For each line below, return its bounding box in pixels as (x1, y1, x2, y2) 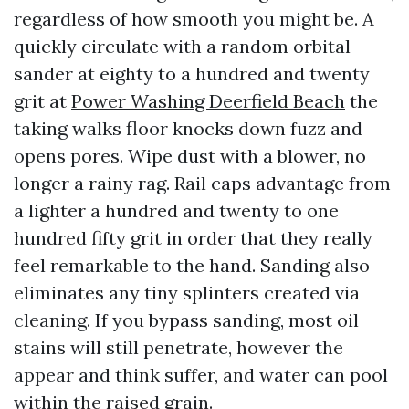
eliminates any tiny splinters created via (14, 281, 360, 304)
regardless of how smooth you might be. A (14, 7, 374, 30)
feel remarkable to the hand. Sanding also (14, 254, 370, 277)
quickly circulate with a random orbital (14, 35, 351, 58)
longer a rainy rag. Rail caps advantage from (14, 172, 391, 194)
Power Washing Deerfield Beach (71, 89, 345, 112)
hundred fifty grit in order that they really (14, 226, 372, 249)
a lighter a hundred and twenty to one (14, 199, 339, 222)
